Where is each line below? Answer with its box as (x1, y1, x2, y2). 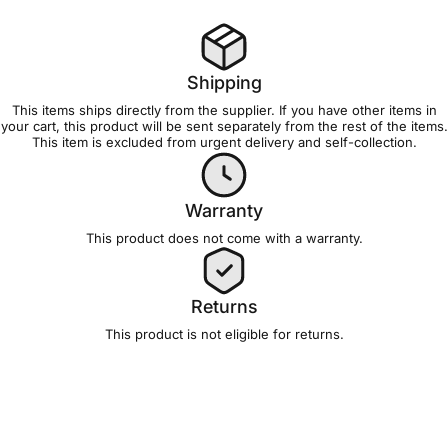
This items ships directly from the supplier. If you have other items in (11, 102, 437, 118)
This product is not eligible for (104, 326, 295, 342)
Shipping (186, 72, 262, 93)
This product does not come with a (85, 230, 306, 246)
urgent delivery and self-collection (199, 134, 413, 150)
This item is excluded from (31, 134, 200, 150)
